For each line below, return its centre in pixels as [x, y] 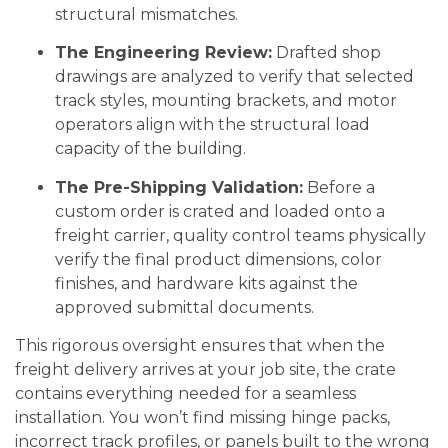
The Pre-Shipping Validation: [179, 187]
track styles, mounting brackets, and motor [226, 101]
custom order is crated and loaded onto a [220, 211]
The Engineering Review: [163, 53]
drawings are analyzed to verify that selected [234, 77]
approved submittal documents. [184, 307]
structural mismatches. [146, 15]
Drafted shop [326, 53]
